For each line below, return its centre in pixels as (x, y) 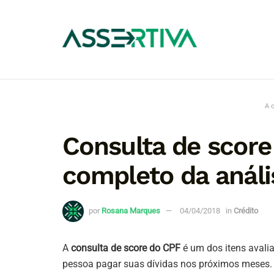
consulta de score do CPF (126, 248)
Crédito (246, 210)
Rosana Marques (131, 210)
